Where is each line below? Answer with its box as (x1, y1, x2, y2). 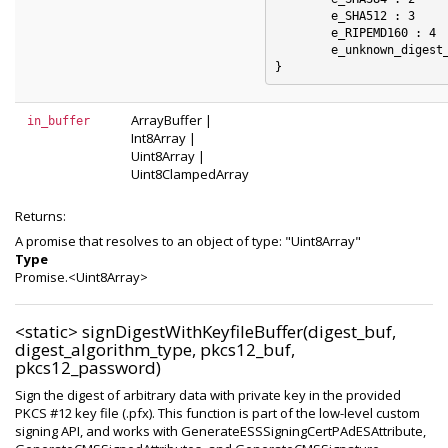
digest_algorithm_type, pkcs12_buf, (15, 338, 295, 361)
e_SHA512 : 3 (274, 8, 331, 23)
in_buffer (27, 114, 90, 128)
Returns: (15, 207, 66, 225)
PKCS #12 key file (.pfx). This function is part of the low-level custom (15, 404, 420, 422)
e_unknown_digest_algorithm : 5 (274, 42, 331, 57)
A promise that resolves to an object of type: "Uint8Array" (15, 232, 361, 250)
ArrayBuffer (131, 111, 202, 129)
